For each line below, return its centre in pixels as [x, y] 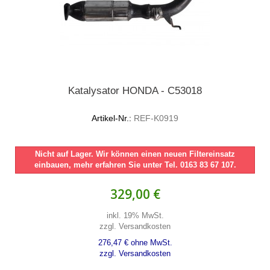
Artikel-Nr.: [111, 118]
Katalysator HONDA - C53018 [135, 91]
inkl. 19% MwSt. [135, 215]
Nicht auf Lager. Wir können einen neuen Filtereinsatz [135, 154]
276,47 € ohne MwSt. [135, 243]
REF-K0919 [155, 118]
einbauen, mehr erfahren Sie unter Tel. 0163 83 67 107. [135, 165]
